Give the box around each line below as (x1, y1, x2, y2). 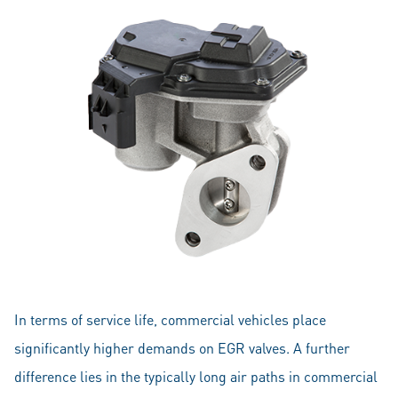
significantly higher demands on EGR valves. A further (14, 338, 350, 357)
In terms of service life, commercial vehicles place (14, 310, 326, 329)
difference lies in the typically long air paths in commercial (14, 367, 378, 386)
